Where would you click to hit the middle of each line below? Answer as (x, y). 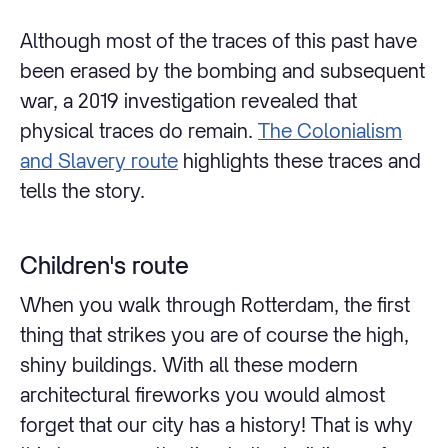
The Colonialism (330, 131)
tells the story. (82, 191)
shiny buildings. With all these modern (189, 365)
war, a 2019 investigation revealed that (188, 101)
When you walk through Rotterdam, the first (215, 305)
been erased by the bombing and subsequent (222, 71)
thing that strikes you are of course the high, (214, 335)
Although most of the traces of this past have (218, 41)
